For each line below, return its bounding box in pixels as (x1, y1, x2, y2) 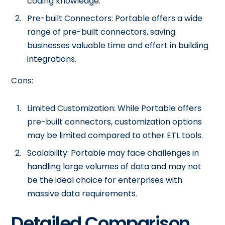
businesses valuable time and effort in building (27, 40, 209, 51)
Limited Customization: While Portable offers (27, 102, 202, 114)
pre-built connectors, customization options (27, 116, 202, 128)
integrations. (27, 53, 77, 65)
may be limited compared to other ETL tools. (27, 130, 203, 141)
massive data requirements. (27, 188, 138, 199)
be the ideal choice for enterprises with (27, 174, 183, 186)
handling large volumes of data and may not (27, 161, 202, 172)
